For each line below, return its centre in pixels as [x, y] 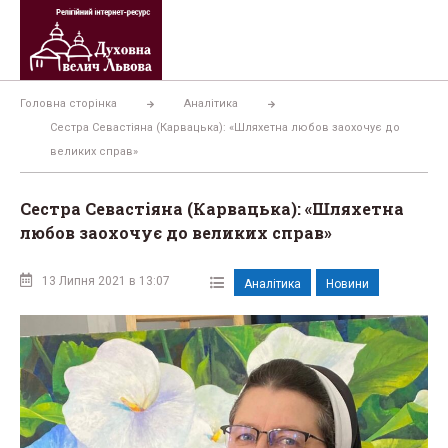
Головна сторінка [68, 103]
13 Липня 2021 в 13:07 [106, 280]
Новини [347, 284]
